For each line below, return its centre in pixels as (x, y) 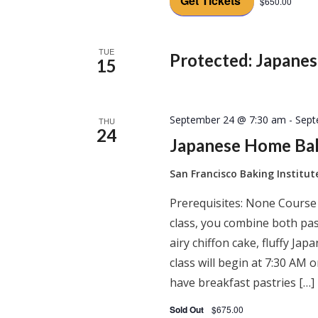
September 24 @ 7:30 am (228, 120)
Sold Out (188, 309)
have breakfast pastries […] (242, 283)
